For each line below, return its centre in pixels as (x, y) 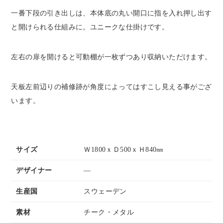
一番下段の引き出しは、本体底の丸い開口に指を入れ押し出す (111, 13)
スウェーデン (105, 191)
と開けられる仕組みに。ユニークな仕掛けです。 (90, 27)
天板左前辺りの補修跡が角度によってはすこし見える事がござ (111, 86)
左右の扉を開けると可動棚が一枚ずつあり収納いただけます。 (111, 56)
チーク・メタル (109, 212)
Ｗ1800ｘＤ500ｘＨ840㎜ (124, 149)
